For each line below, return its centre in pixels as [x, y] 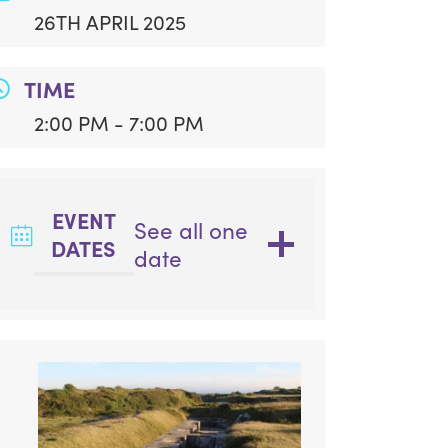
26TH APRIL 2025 [110, 21]
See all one [190, 229]
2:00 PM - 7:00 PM [119, 122]
